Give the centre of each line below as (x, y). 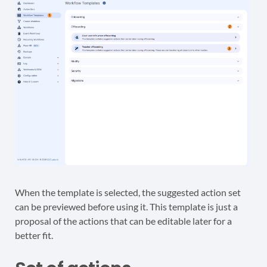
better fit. (34, 235)
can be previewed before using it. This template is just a (126, 206)
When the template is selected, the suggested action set (128, 192)
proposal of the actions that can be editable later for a (123, 221)
